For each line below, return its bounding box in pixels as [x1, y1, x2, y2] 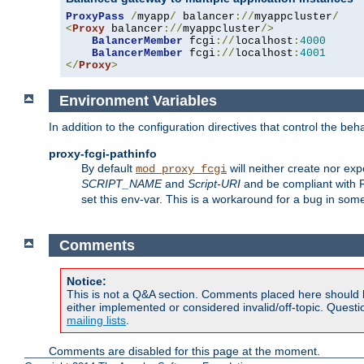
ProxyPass [66, 10, 124, 23]
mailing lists [67, 314, 126, 327]
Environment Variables [58, 92, 217, 109]
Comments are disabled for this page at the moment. [49, 344, 320, 358]
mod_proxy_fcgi [136, 162, 227, 176]
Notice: [67, 275, 106, 288]
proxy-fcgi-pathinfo [49, 147, 157, 161]
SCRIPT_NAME [81, 177, 162, 191]
